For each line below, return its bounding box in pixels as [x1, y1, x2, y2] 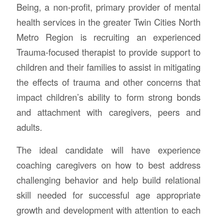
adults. [16, 120, 42, 133]
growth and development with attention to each [16, 203, 201, 216]
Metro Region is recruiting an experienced [16, 30, 201, 43]
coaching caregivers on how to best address [16, 158, 201, 171]
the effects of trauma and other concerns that [16, 75, 201, 88]
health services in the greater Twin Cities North [16, 15, 201, 28]
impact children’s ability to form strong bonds [16, 90, 201, 103]
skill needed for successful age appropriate [16, 188, 201, 201]
